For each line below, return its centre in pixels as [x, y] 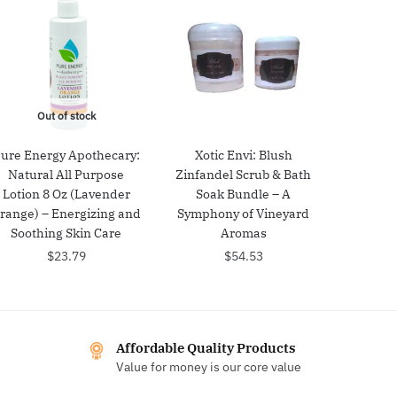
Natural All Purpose [66, 174]
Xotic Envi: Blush [243, 155]
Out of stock [66, 115]
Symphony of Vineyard [244, 213]
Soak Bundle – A [244, 194]
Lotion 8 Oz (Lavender [66, 194]
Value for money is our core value [208, 366]
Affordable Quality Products [206, 347]
